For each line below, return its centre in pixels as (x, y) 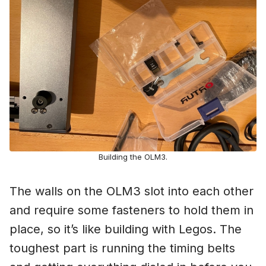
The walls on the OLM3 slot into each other (132, 191)
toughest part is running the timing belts (122, 248)
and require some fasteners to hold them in (132, 210)
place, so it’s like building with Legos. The (126, 229)
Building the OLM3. (133, 157)
